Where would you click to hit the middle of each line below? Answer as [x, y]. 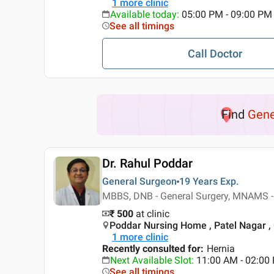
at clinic [153, 214]
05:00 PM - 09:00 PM [227, 14]
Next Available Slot [151, 261]
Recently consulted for [151, 249]
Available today [143, 14]
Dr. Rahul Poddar [147, 164]
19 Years [198, 182]
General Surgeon [139, 182]
